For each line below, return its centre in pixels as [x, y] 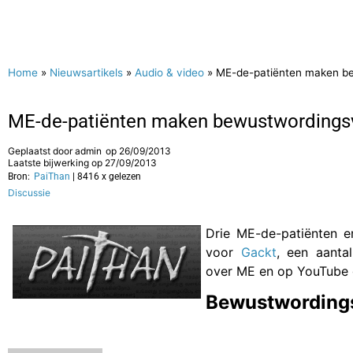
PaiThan [52, 176]
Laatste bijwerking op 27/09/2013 [82, 163]
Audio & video [169, 72]
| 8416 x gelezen [107, 176]
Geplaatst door [41, 151]
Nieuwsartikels [86, 72]
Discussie [29, 193]
